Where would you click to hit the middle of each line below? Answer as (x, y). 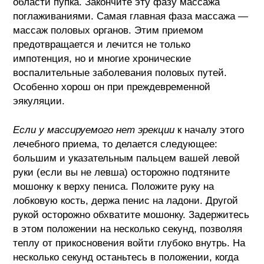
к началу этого (209, 130)
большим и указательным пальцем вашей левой (127, 158)
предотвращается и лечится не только (102, 44)
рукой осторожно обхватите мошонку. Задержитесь (131, 214)
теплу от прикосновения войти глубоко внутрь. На (129, 243)
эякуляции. (39, 101)
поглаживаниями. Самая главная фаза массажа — (131, 16)
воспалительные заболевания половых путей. (120, 72)
